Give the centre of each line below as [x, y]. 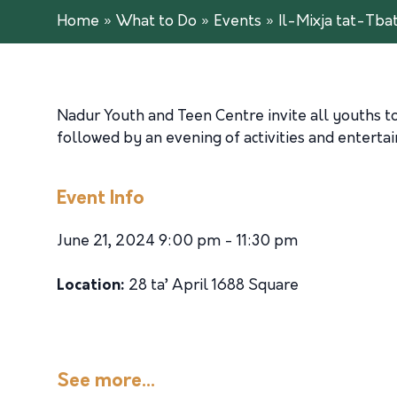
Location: [91, 286]
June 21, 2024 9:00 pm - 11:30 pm [177, 241]
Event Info [101, 199]
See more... [106, 381]
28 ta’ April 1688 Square [212, 286]
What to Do [156, 22]
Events [237, 22]
